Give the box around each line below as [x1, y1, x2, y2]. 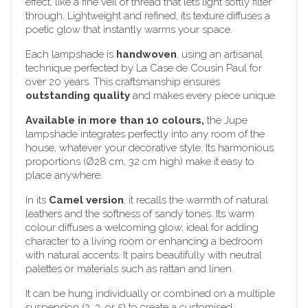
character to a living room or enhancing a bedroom [25, 234, 263, 247]
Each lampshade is [25, 47, 116, 60]
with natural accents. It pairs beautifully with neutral [25, 248, 262, 261]
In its [25, 193, 49, 206]
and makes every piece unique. [130, 89, 277, 102]
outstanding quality [25, 89, 130, 102]
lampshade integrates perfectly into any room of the [25, 127, 265, 140]
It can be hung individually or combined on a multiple [25, 287, 275, 300]
